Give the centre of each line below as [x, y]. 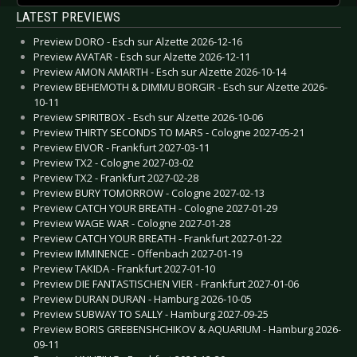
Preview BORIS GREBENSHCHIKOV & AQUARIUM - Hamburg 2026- [187, 329]
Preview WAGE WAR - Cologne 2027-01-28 [132, 223]
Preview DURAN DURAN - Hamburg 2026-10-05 [143, 298]
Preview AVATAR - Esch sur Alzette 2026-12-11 [142, 56]
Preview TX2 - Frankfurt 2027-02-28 [116, 177]
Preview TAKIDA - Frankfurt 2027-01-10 [124, 268]
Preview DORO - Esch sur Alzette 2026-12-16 [138, 41]
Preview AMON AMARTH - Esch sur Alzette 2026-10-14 [160, 71]
